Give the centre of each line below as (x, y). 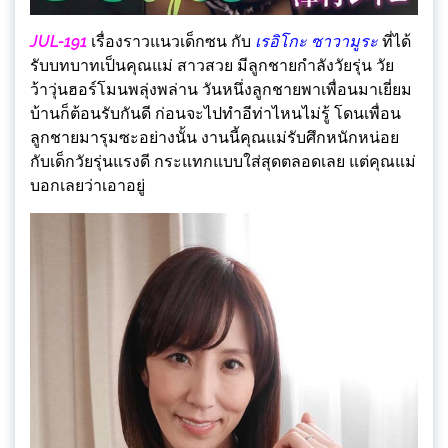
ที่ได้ (394, 41)
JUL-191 (58, 41)
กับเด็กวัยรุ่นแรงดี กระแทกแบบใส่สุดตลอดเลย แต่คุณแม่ (223, 161)
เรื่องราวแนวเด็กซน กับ (171, 41)
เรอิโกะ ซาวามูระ (316, 41)
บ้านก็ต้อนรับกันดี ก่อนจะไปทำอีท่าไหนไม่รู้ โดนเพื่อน (215, 113)
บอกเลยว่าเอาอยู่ (87, 185)
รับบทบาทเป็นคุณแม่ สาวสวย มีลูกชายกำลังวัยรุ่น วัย (212, 65)
